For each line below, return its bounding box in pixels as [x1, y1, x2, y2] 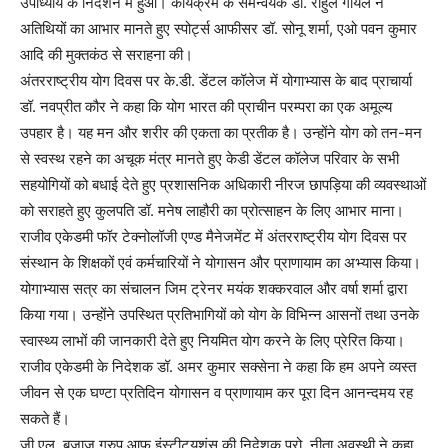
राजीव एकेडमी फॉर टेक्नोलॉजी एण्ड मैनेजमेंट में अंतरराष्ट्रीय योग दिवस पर [20, 226, 407, 246]
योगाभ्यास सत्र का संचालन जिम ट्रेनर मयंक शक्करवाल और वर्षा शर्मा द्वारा [20, 278, 407, 298]
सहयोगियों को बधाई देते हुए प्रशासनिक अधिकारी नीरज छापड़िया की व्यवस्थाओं [20, 174, 426, 194]
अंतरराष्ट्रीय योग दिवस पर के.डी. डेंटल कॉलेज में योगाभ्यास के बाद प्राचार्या [20, 70, 412, 90]
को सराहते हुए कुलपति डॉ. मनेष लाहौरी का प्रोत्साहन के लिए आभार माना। [20, 200, 404, 220]
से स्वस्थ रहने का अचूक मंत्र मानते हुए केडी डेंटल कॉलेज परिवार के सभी [20, 148, 399, 168]
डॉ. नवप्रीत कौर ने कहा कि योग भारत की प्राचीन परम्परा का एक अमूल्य [20, 96, 392, 116]
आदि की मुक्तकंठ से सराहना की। [20, 44, 193, 64]
